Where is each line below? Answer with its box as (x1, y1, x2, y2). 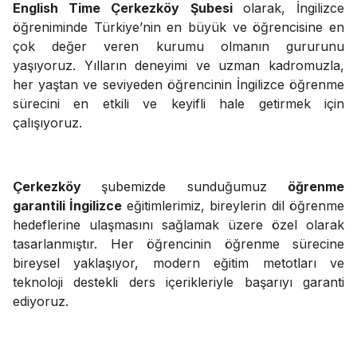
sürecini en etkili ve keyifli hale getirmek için (13, 96, 344, 112)
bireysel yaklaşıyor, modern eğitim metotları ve (13, 255, 344, 271)
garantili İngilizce (13, 198, 127, 214)
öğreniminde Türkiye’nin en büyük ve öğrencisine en (13, 19, 344, 35)
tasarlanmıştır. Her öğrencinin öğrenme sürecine (13, 236, 344, 252)
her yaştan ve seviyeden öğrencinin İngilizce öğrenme (13, 76, 344, 92)
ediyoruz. (13, 293, 69, 309)
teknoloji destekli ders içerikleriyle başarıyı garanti (13, 274, 344, 290)
